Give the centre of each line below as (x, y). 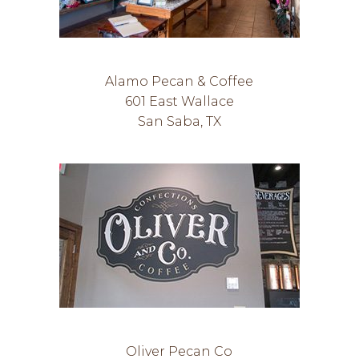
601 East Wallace (179, 101)
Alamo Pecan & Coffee (179, 81)
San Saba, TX (179, 121)
